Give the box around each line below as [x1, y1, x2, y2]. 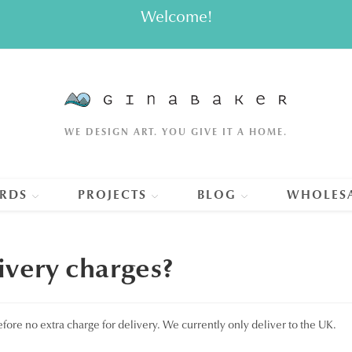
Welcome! [140, 7, 212, 27]
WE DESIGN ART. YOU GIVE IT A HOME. [64, 126, 288, 137]
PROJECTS [77, 187, 147, 202]
